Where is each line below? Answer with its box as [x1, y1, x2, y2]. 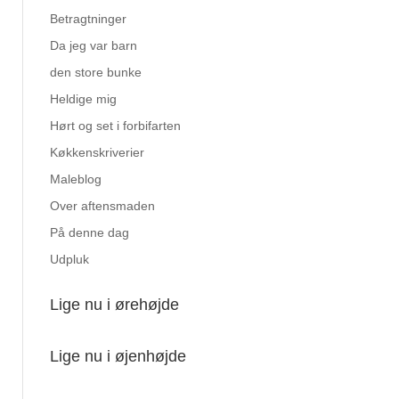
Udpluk [50, 252, 89, 266]
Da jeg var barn [50, 38, 137, 53]
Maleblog [50, 172, 102, 186]
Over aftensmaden [50, 199, 155, 213]
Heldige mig [50, 92, 117, 106]
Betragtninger [50, 12, 126, 26]
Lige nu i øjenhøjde [50, 347, 186, 365]
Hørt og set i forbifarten [50, 118, 181, 133]
